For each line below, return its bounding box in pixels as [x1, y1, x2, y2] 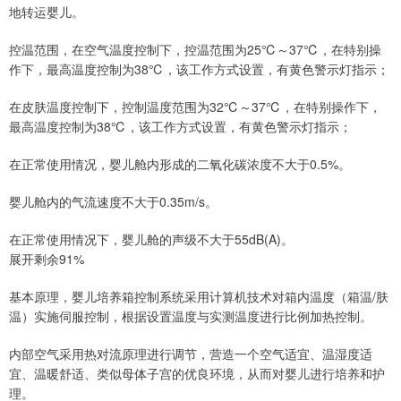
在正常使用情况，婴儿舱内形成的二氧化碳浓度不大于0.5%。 [9, 155, 351, 174]
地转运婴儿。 [9, 3, 84, 21]
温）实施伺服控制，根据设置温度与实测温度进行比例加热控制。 [9, 307, 372, 326]
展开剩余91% [9, 250, 84, 269]
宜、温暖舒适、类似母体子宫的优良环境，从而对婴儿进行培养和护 [9, 364, 385, 383]
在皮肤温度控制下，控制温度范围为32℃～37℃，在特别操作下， [9, 98, 381, 116]
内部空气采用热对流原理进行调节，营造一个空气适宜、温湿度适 [9, 345, 372, 363]
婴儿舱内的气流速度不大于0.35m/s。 [9, 192, 218, 211]
